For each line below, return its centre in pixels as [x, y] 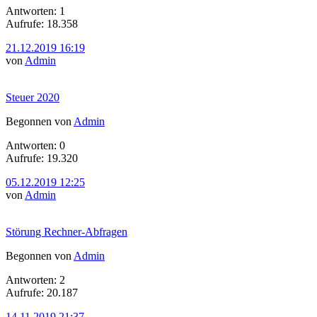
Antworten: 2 [35, 279]
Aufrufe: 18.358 [42, 23]
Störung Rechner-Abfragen [67, 231]
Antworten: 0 [35, 145]
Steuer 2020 [33, 97]
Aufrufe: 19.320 [42, 158]
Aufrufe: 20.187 [42, 292]
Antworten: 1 [35, 11]
